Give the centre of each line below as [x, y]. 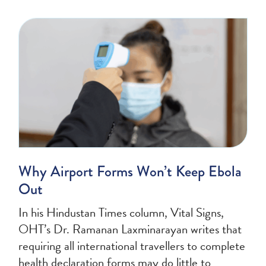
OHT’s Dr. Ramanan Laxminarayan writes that [130, 229]
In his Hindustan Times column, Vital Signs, [121, 212]
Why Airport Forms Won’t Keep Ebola [130, 171]
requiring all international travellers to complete [132, 246]
